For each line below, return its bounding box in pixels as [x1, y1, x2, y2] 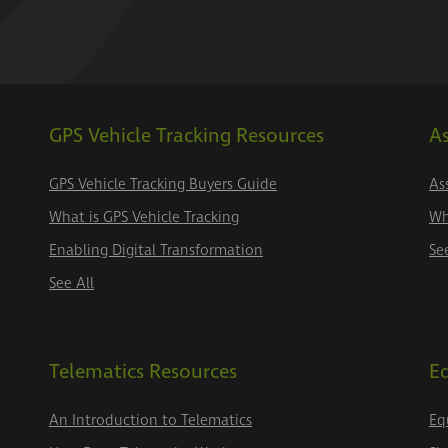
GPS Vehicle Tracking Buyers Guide [49, 174, 277, 196]
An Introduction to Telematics [49, 410, 252, 432]
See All [49, 273, 94, 295]
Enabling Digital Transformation [49, 240, 263, 262]
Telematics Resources [49, 358, 237, 387]
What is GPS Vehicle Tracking [49, 207, 239, 229]
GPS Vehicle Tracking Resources [49, 122, 324, 151]
